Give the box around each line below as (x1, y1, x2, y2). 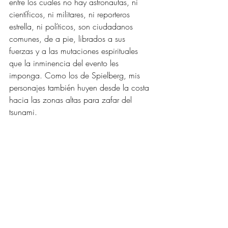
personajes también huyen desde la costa (9, 81, 152, 93)
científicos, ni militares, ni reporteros (9, 8, 132, 20)
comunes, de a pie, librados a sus (9, 33, 128, 44)
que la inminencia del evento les (9, 57, 121, 69)
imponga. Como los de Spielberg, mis (9, 69, 142, 81)
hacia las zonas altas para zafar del (9, 94, 134, 105)
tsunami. (9, 106, 40, 118)
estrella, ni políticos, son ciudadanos (9, 20, 135, 32)
